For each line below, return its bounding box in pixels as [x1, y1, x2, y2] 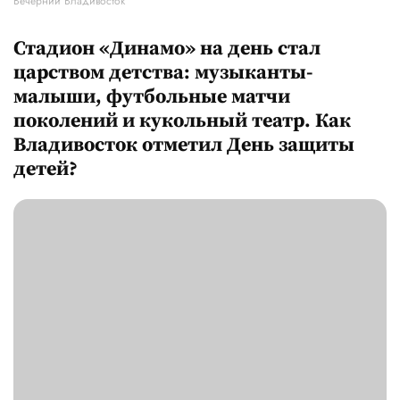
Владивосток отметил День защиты [13, 133, 354, 158]
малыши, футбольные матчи [13, 85, 290, 110]
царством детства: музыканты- [13, 61, 312, 86]
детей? [13, 157, 78, 182]
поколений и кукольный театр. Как [13, 109, 351, 134]
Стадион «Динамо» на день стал [13, 37, 321, 62]
